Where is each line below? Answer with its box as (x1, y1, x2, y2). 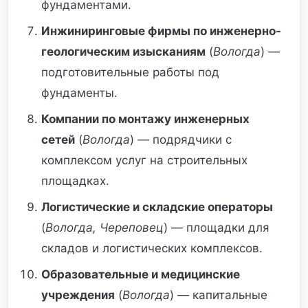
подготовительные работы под (41, 65, 219, 79)
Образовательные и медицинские (41, 267, 240, 281)
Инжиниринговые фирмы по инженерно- (41, 24, 281, 38)
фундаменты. (41, 86, 118, 100)
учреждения (41, 288, 115, 302)
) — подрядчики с (130, 133, 232, 146)
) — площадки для (164, 221, 269, 234)
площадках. (41, 174, 109, 188)
